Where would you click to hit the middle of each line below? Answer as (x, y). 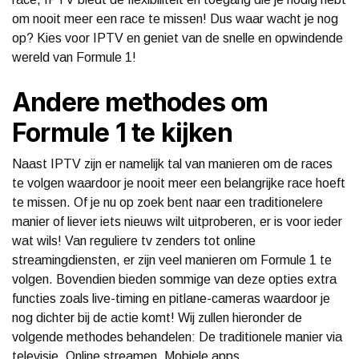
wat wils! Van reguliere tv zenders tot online (134, 240)
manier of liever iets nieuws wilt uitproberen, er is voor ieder (177, 221)
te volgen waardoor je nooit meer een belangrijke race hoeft (179, 183)
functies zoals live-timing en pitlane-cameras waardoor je (171, 298)
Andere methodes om (140, 102)
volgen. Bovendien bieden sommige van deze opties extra (174, 279)
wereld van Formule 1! (74, 57)
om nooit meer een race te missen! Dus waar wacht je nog (175, 18)
